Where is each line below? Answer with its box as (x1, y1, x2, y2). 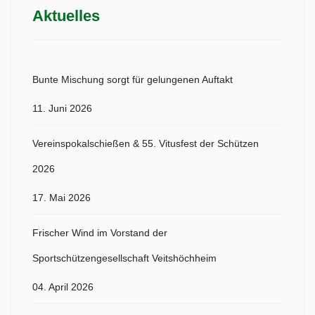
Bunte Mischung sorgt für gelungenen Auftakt (32, 75, 233, 85)
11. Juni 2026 (32, 103, 92, 114)
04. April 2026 (32, 282, 94, 292)
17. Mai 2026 (32, 193, 91, 203)
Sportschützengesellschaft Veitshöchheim (32, 253, 217, 264)
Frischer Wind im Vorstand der (32, 228, 167, 238)
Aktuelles (32, 7, 100, 25)
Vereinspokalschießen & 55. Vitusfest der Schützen (32, 139, 259, 149)
